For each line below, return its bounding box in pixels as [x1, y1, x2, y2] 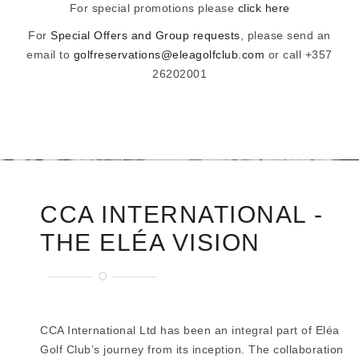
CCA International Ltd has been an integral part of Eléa [40, 324, 340, 337]
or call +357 [264, 48, 333, 62]
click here [237, 2, 290, 15]
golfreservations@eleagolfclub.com [73, 48, 265, 62]
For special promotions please [69, 2, 238, 15]
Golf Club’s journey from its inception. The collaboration [40, 343, 344, 357]
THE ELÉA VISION [40, 229, 260, 256]
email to [26, 48, 74, 62]
